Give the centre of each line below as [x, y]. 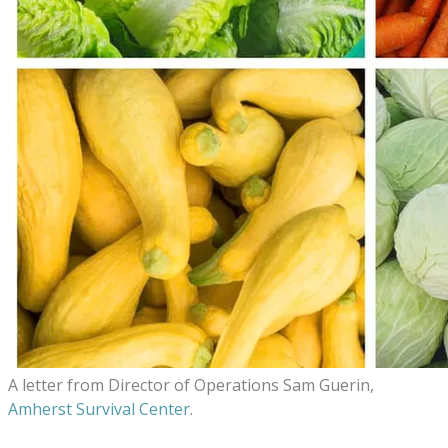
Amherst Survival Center [99, 409]
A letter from [58, 385]
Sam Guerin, [328, 385]
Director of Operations [195, 385]
